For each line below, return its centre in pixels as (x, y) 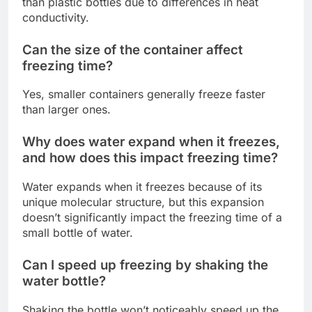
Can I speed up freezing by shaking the (145, 265)
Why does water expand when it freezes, (151, 142)
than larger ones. (67, 110)
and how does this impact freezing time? (150, 158)
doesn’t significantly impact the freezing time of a (152, 218)
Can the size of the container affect (133, 49)
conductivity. (56, 17)
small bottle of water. (78, 233)
